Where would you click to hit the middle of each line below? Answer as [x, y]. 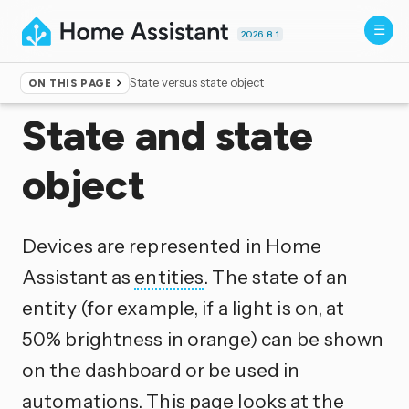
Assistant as [79, 276]
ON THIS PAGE [70, 84]
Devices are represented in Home [172, 245]
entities [169, 276]
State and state [168, 135]
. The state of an [276, 276]
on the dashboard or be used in [161, 369]
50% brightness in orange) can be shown [203, 338]
